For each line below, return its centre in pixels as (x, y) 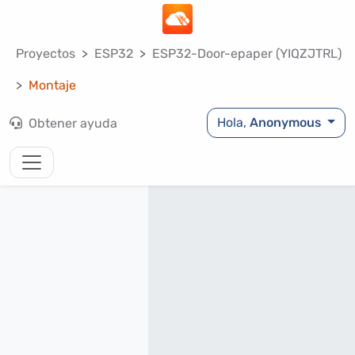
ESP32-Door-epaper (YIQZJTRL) (247, 53)
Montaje (52, 85)
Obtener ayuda (71, 123)
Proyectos (46, 53)
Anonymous (286, 122)
